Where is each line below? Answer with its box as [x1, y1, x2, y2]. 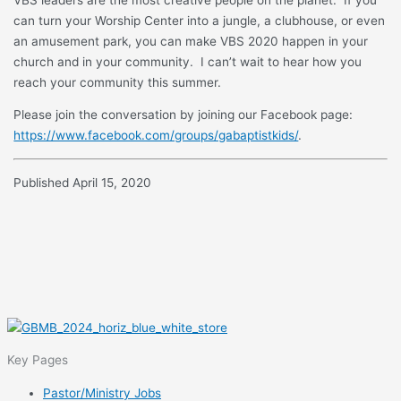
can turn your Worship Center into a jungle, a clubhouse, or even [13, 13, 386, 28]
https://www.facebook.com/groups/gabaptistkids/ [13, 128, 299, 143]
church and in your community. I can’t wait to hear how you [13, 54, 363, 69]
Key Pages [7, 353, 68, 368]
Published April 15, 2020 [13, 175, 152, 190]
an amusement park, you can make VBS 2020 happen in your [13, 33, 369, 48]
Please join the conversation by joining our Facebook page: [13, 107, 354, 123]
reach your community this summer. [13, 74, 222, 90]
